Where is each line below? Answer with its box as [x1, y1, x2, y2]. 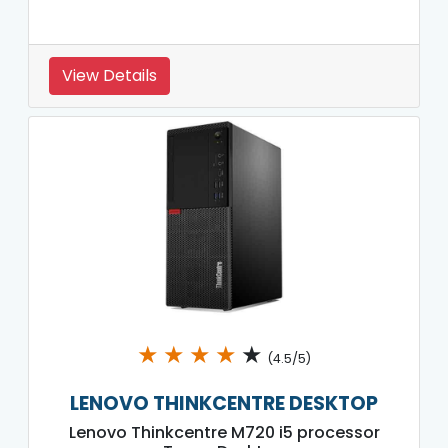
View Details [62, 63, 157, 87]
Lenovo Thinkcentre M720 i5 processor [68, 420, 380, 444]
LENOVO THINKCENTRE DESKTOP [70, 389, 378, 417]
